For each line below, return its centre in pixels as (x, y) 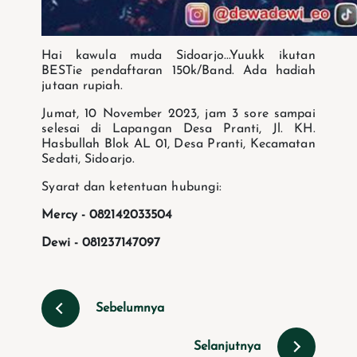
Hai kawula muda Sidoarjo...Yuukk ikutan (178, 56)
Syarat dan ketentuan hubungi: (132, 188)
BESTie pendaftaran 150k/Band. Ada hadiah (178, 71)
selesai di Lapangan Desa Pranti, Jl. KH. (178, 129)
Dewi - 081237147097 (101, 243)
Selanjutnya (227, 347)
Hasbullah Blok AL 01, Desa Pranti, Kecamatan (178, 145)
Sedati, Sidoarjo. (88, 160)
